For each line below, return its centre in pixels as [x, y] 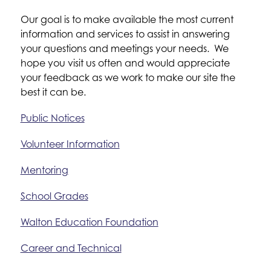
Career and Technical [71, 248]
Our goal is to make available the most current [127, 19]
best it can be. [53, 92]
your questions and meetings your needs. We [124, 48]
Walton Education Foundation [89, 222]
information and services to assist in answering [125, 34]
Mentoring [44, 170]
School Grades [54, 196]
